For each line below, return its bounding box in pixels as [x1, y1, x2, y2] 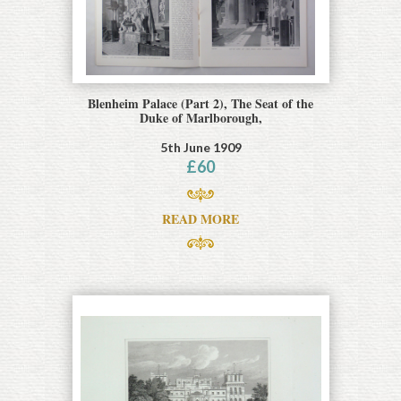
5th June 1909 [159, 139, 242, 155]
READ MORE [162, 209, 239, 228]
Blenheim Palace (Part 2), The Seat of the [88, 93, 313, 113]
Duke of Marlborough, [139, 107, 262, 127]
